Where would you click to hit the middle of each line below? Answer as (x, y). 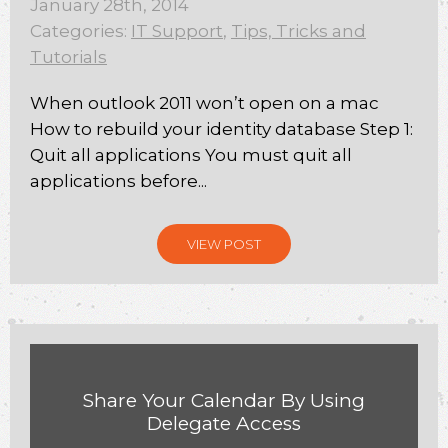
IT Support (177, 31)
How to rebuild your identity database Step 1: (221, 129)
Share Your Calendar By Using (224, 400)
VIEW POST (224, 244)
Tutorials (68, 57)
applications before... (118, 181)
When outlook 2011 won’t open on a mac (204, 103)
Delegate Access (224, 423)
